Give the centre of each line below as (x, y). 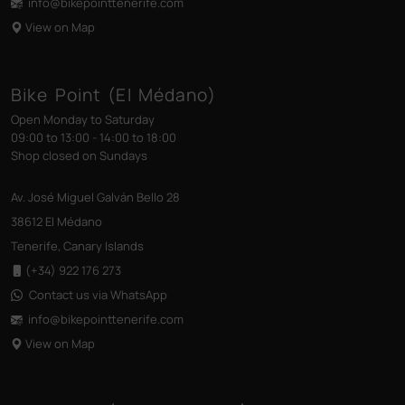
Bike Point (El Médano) (113, 95)
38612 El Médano (57, 222)
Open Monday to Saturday (83, 120)
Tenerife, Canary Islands (77, 246)
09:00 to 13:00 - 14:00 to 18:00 (94, 138)
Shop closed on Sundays (79, 156)
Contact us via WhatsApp (98, 295)
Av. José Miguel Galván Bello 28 (95, 198)
